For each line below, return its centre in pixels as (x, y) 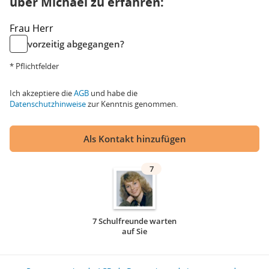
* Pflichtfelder (34, 66)
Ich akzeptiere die (42, 93)
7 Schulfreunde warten (134, 221)
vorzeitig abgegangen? (76, 44)
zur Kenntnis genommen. (132, 104)
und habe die (113, 93)
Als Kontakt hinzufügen (134, 139)
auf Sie (134, 231)
